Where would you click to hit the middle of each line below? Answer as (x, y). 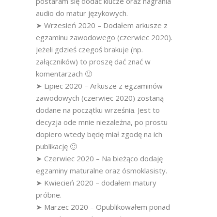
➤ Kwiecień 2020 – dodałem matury (96, 183)
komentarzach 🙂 (64, 74)
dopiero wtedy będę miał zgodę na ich (99, 134)
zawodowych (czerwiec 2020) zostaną (100, 98)
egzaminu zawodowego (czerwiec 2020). (104, 37)
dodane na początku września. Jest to (98, 110)
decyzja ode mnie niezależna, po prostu (102, 122)
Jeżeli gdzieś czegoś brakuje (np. (89, 49)
